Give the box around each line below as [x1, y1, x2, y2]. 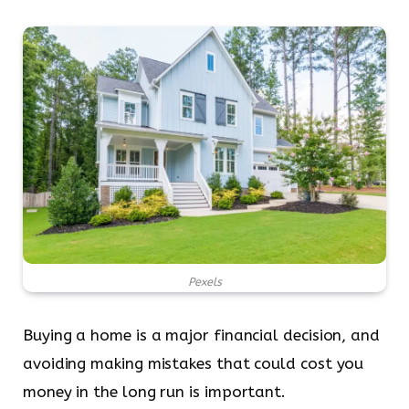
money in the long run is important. [23, 383, 287, 402]
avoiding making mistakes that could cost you [23, 354, 364, 373]
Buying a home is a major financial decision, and [23, 326, 380, 345]
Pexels [187, 275, 222, 289]
